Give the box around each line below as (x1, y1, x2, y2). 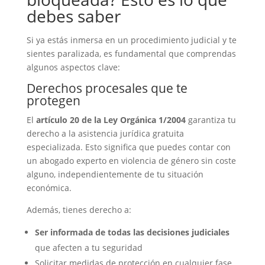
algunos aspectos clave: (26, 62, 120, 73)
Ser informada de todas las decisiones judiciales (34, 227, 230, 238)
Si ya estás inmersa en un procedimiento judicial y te (26, 34, 237, 46)
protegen (26, 92, 80, 109)
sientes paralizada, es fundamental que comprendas (26, 48, 236, 59)
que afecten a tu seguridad (34, 242, 143, 253)
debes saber (26, 5, 121, 27)
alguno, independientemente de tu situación (26, 169, 203, 180)
